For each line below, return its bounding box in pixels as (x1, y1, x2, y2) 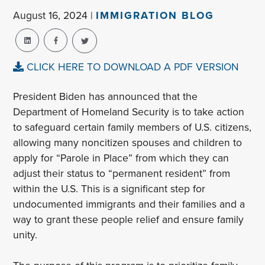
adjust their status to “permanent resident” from (13, 166, 231, 181)
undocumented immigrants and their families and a (13, 196, 245, 212)
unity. (13, 227, 44, 243)
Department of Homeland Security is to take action (13, 104, 245, 119)
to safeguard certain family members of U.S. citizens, (13, 119, 252, 135)
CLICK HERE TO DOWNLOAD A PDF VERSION (24, 59, 238, 75)
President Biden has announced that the (13, 89, 198, 104)
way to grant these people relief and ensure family (13, 212, 244, 227)
